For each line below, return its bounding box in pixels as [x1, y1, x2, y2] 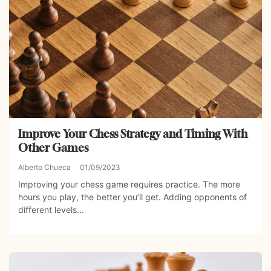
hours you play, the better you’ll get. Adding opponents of [18, 191, 247, 202]
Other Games [18, 140, 88, 154]
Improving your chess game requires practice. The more [18, 178, 240, 189]
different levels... [18, 204, 84, 215]
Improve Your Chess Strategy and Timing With [18, 126, 247, 140]
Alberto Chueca [18, 162, 71, 172]
